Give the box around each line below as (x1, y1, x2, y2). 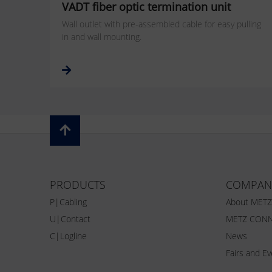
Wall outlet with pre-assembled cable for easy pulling (62, 18, 261, 30)
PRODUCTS (50, 177, 106, 192)
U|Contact (50, 213, 90, 225)
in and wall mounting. (62, 30, 141, 42)
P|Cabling (50, 196, 87, 208)
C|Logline (50, 230, 87, 242)
